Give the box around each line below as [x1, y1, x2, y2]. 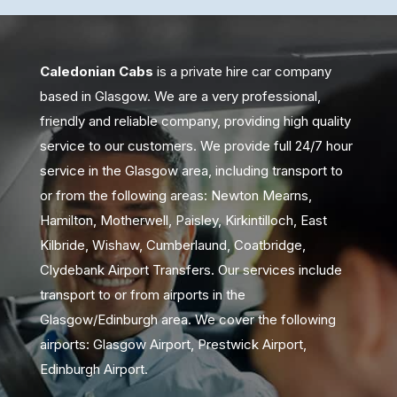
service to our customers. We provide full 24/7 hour [39, 137, 353, 155]
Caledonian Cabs [39, 63, 153, 81]
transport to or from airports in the [39, 286, 245, 304]
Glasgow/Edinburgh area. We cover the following [39, 311, 336, 329]
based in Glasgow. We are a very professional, [39, 88, 321, 105]
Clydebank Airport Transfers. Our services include [39, 261, 342, 279]
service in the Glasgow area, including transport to [39, 162, 343, 180]
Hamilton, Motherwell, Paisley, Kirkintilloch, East [39, 212, 327, 230]
